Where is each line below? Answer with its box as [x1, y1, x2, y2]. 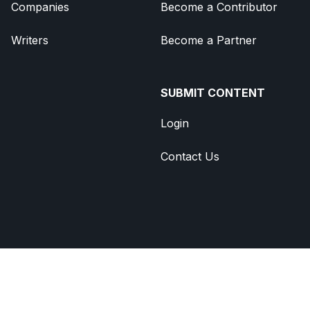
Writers [11, 33, 48, 48]
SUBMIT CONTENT [161, 86, 265, 100]
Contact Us [161, 149, 219, 164]
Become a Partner [161, 33, 257, 48]
